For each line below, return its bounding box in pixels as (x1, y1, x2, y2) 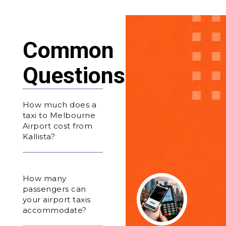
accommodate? (22, 205, 87, 215)
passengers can (22, 184, 86, 194)
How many (22, 173, 67, 183)
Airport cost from (22, 121, 93, 131)
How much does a (22, 99, 97, 109)
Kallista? (22, 131, 55, 141)
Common (22, 36, 114, 64)
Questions (22, 62, 125, 89)
